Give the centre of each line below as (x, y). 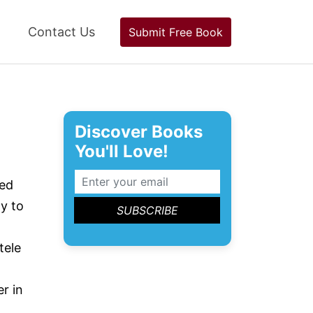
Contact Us (61, 32)
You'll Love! (122, 151)
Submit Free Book (176, 32)
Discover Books (139, 132)
